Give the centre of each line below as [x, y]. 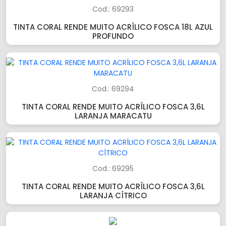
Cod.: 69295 [113, 168]
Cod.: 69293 [113, 9]
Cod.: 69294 [113, 89]
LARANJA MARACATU [113, 116]
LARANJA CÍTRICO [113, 195]
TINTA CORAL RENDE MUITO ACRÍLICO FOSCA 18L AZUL [113, 27]
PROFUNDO [113, 36]
